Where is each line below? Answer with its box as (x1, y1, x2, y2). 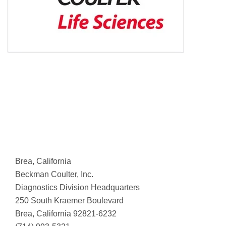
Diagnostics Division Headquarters (15, 183, 140, 192)
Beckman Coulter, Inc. (15, 169, 93, 179)
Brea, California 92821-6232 (15, 209, 117, 218)
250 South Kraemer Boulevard (15, 196, 124, 205)
